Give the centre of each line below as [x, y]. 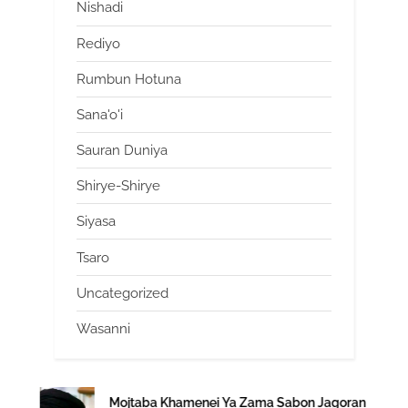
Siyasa [96, 222]
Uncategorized [122, 293]
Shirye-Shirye [118, 186]
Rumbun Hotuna [129, 79]
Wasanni [103, 328]
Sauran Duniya [122, 151]
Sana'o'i [100, 114]
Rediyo [98, 43]
